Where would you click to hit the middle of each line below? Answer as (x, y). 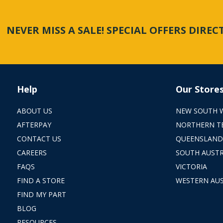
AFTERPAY (34, 124)
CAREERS (32, 152)
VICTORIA (191, 166)
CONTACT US (39, 138)
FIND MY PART (41, 194)
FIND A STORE (41, 180)
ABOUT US (34, 111)
